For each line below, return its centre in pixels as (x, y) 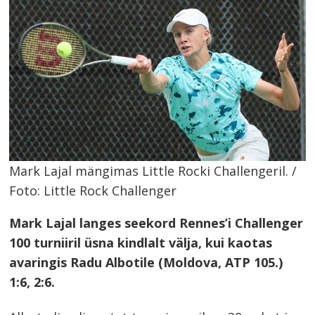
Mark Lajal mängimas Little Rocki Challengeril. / (153, 171)
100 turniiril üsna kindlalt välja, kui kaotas (141, 243)
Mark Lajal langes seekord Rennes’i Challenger (156, 223)
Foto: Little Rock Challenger (93, 191)
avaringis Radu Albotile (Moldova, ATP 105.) (146, 263)
